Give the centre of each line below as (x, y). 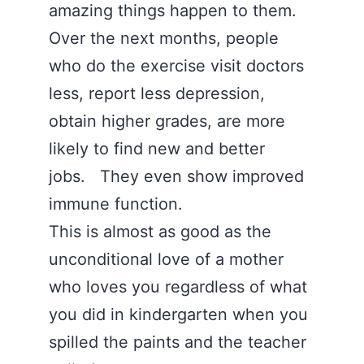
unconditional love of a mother (166, 259)
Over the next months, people (164, 38)
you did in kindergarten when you (178, 314)
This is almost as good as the (160, 232)
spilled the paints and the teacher (178, 342)
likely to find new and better (157, 149)
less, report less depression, (157, 93)
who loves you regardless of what (178, 287)
